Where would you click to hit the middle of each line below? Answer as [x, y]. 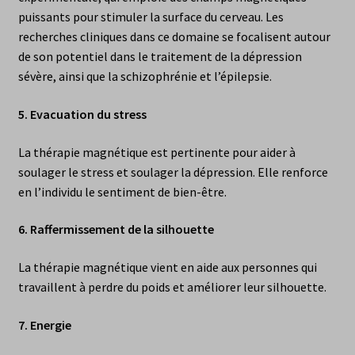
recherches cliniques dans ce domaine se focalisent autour [174, 37]
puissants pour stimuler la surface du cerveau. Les [151, 17]
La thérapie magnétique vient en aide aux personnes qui [167, 267]
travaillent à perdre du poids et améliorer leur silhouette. [172, 286]
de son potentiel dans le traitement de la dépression [160, 57]
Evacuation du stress [88, 114]
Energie [50, 324]
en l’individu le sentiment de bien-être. [122, 191]
